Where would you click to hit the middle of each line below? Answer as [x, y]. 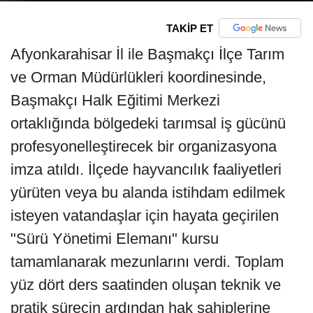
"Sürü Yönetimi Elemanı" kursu [115, 239]
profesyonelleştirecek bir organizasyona [144, 147]
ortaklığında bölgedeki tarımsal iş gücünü [148, 124]
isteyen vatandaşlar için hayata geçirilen [145, 216]
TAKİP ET [189, 28]
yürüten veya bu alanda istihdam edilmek [148, 193]
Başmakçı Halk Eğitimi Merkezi [115, 101]
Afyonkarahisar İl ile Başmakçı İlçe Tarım [147, 54]
